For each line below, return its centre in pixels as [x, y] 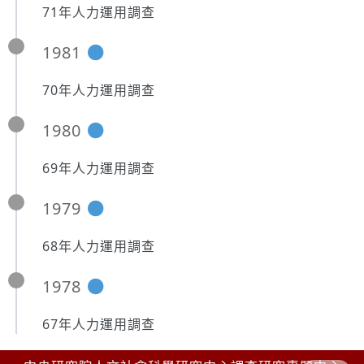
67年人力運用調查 [99, 324]
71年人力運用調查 [99, 12]
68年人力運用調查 [99, 246]
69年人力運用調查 [99, 168]
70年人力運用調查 [99, 90]
